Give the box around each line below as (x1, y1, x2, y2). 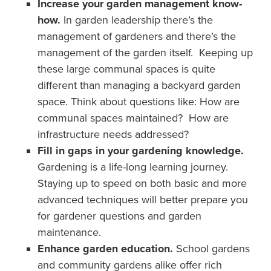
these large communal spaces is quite (37, 62, 215, 76)
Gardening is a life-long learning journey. (37, 160, 228, 174)
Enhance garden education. (37, 242, 173, 255)
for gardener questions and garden (37, 209, 201, 223)
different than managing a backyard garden (37, 79, 241, 92)
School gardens (172, 242, 250, 255)
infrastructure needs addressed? (37, 128, 189, 141)
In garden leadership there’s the (60, 13, 213, 27)
